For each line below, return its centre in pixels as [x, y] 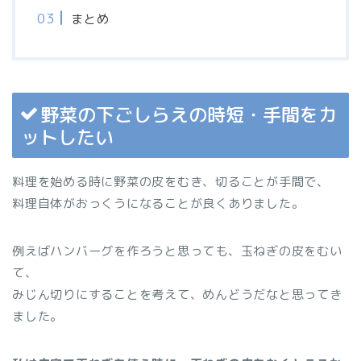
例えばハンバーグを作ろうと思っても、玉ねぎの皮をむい [177, 251]
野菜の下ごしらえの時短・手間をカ [189, 115]
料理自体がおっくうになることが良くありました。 [158, 204]
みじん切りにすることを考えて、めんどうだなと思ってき [177, 295]
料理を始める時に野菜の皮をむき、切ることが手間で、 [171, 182]
